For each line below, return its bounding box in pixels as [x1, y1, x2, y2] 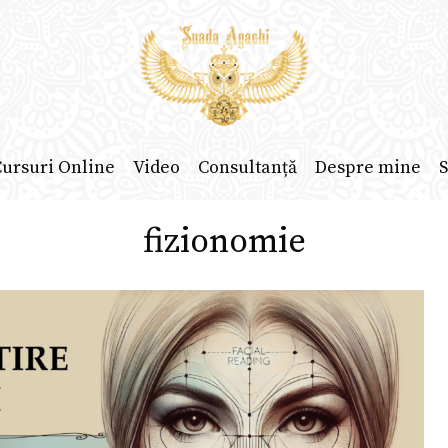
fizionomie [142, 221, 306, 263]
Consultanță [197, 156, 297, 180]
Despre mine [314, 156, 421, 180]
